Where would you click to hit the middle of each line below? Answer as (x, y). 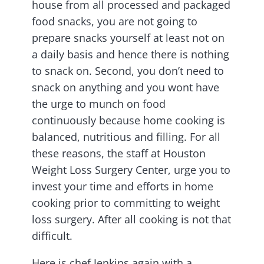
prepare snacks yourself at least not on (128, 38)
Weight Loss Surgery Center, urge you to (131, 170)
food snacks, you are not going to (115, 22)
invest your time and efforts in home (123, 187)
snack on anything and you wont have (126, 88)
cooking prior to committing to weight (126, 203)
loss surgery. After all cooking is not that (131, 220)
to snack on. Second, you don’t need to (128, 71)
